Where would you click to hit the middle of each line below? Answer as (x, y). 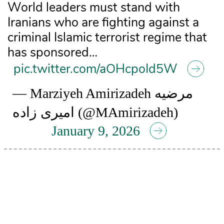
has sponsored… (52, 52)
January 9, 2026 (95, 131)
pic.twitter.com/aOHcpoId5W (95, 69)
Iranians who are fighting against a (103, 22)
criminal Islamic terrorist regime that (107, 37)
